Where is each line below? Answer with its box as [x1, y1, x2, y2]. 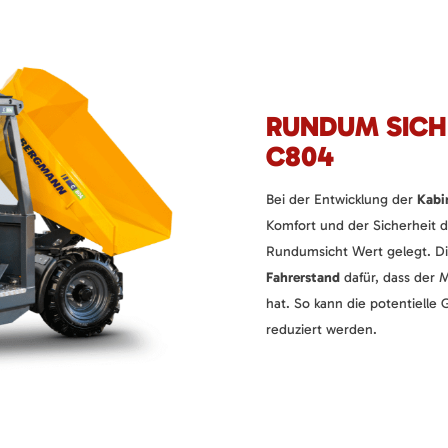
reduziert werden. [266, 320, 377, 338]
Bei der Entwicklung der [266, 190, 417, 208]
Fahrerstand [266, 268, 340, 286]
